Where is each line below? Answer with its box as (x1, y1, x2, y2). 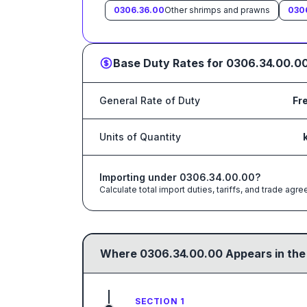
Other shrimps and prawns (164, 5, 270, 15)
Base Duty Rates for (113, 56, 226, 70)
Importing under (99, 171, 180, 183)
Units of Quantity (99, 131, 181, 143)
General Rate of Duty (99, 95, 200, 106)
